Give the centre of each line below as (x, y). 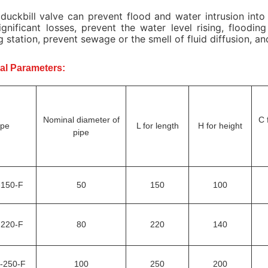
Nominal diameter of (81, 120)
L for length (157, 126)
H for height (220, 126)
